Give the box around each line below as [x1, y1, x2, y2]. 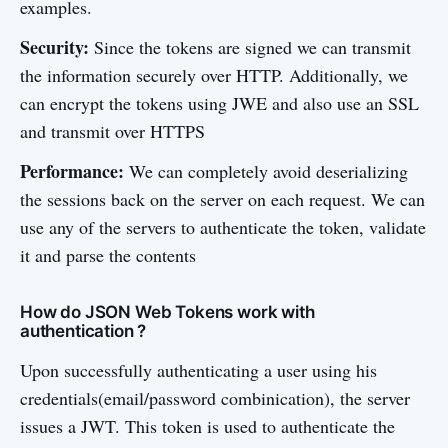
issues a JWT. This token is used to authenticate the [20, 414, 395, 438]
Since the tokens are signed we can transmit [89, 35, 411, 59]
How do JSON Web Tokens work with [20, 302, 315, 322]
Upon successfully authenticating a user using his [20, 358, 377, 382]
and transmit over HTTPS [20, 119, 205, 143]
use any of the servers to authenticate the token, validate [20, 215, 426, 239]
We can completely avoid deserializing [124, 159, 408, 183]
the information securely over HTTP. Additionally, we [20, 63, 408, 87]
